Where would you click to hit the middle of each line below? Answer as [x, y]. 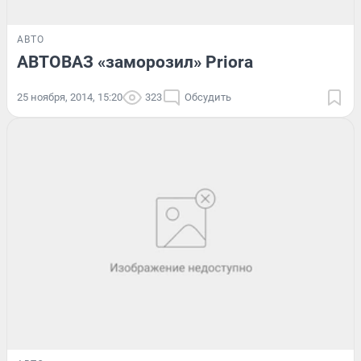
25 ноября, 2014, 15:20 [70, 97]
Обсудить [208, 97]
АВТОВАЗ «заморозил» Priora [135, 62]
